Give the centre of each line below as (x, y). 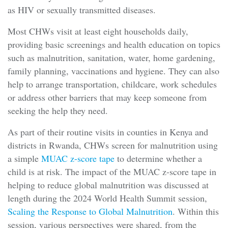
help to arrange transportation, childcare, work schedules (112, 84)
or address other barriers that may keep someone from (107, 97)
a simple (24, 159)
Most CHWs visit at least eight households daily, (98, 31)
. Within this (196, 211)
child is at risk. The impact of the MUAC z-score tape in (112, 172)
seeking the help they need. (58, 111)
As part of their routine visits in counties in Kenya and (108, 132)
